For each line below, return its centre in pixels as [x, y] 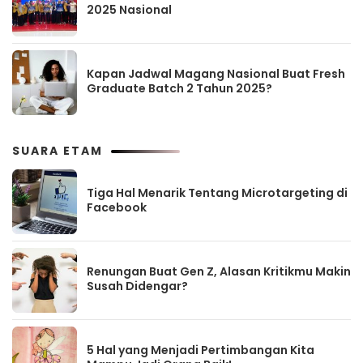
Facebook [117, 207]
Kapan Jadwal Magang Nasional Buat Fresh [216, 73]
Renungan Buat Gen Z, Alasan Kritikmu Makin [219, 271]
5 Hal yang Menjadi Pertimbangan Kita [201, 350]
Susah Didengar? [137, 286]
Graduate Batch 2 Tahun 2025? [179, 88]
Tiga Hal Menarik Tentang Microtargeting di [217, 192]
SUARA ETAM [58, 151]
